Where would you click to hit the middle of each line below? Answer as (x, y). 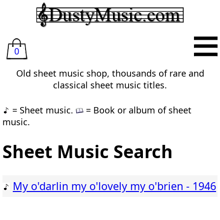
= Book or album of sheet (137, 110)
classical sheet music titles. (110, 85)
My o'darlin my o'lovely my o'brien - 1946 (114, 186)
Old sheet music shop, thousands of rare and (110, 73)
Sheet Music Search (88, 152)
